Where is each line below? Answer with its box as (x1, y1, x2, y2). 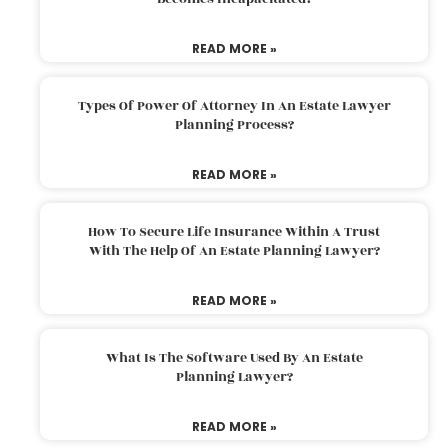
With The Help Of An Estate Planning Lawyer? (88, 240, 380, 261)
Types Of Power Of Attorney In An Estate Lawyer (77, 95, 391, 116)
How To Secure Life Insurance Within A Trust (88, 221, 380, 242)
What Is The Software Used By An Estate (105, 347, 363, 368)
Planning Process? (174, 114, 294, 135)
